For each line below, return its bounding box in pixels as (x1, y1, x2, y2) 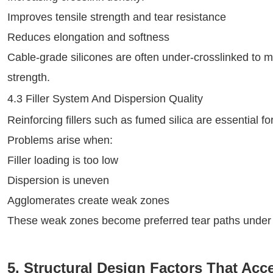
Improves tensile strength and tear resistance (7, 11, 226, 23)
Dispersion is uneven (7, 174, 109, 186)
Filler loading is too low (7, 154, 118, 166)
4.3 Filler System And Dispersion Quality (7, 93, 203, 105)
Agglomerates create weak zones (7, 194, 169, 207)
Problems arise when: (7, 134, 113, 146)
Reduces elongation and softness (7, 31, 169, 43)
